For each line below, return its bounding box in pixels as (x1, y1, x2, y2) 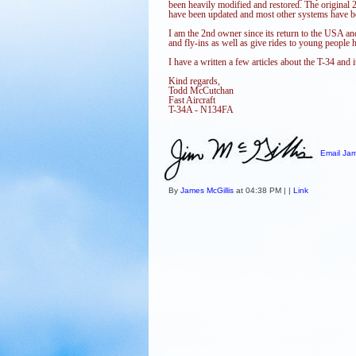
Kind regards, (168, 75, 220, 86)
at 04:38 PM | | (234, 185, 293, 195)
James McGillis (180, 185, 234, 195)
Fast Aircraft (168, 95, 215, 105)
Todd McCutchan (168, 85, 234, 95)
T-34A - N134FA (168, 104, 234, 114)
